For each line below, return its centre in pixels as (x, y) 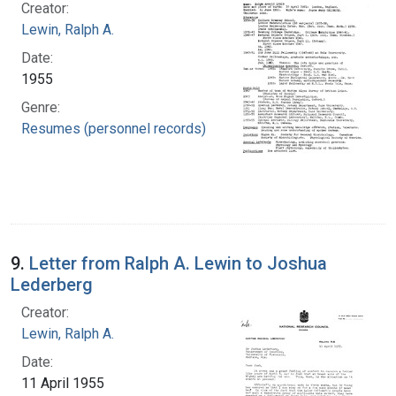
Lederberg (52, 284)
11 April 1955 (63, 383)
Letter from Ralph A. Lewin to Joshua (178, 263)
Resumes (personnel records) (114, 128)
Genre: (41, 107)
